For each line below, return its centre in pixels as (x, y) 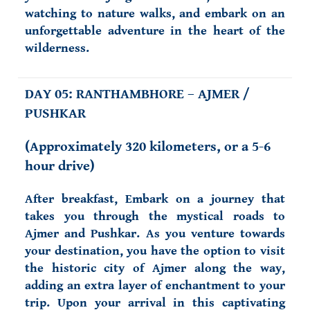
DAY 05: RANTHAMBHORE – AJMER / (137, 94)
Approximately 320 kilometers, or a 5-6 (150, 147)
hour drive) (60, 166)
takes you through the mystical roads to (155, 216)
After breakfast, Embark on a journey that (155, 199)
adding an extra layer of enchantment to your (155, 285)
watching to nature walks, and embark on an (155, 13)
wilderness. (57, 48)
